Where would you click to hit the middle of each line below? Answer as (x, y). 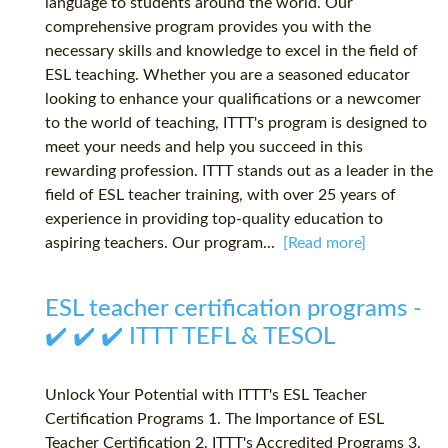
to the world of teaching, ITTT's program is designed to (236, 123)
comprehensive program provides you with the (208, 27)
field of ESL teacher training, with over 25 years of (220, 195)
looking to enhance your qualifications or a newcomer (233, 99)
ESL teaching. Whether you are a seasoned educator (227, 75)
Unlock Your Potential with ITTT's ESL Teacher (206, 395)
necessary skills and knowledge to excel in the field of (231, 51)
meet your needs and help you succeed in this (204, 147)
